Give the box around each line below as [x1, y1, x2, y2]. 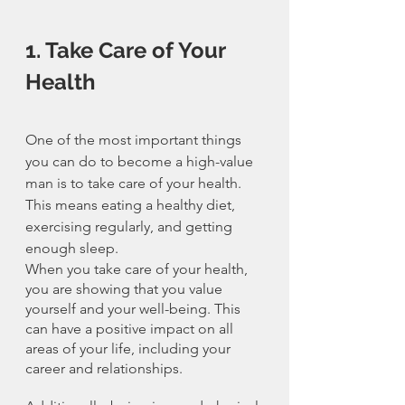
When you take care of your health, [25, 260, 251, 278]
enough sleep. [25, 240, 118, 258]
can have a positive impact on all [25, 320, 237, 338]
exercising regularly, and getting [25, 218, 236, 236]
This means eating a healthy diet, [25, 196, 239, 214]
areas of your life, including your [25, 340, 234, 358]
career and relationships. [25, 360, 183, 378]
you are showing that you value [25, 280, 226, 298]
